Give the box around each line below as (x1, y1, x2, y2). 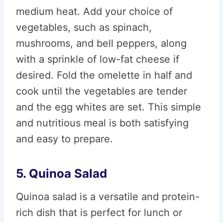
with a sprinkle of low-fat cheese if (16, 53, 179, 65)
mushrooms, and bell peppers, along (16, 37, 187, 49)
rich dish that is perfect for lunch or (16, 207, 182, 219)
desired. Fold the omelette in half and (16, 69, 192, 81)
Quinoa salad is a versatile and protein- (16, 191, 200, 203)
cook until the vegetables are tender (16, 85, 187, 97)
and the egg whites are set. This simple (16, 101, 201, 113)
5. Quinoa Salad (16, 166, 107, 181)
